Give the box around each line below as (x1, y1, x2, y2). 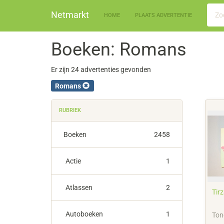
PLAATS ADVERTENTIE (135, 12, 192, 18)
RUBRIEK (59, 106, 81, 113)
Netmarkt (51, 9, 89, 20)
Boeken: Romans (51, 39, 186, 60)
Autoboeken (65, 209, 103, 218)
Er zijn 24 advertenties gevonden (51, 65, 151, 73)
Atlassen (65, 183, 92, 191)
